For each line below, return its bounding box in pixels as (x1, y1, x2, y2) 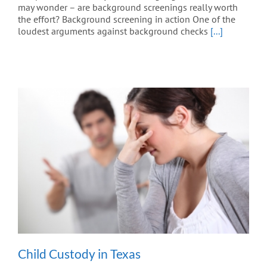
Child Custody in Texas (18, 246, 141, 262)
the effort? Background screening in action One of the (18, 13, 235, 26)
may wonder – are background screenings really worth (18, 1, 238, 14)
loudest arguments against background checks (18, 25, 210, 38)
